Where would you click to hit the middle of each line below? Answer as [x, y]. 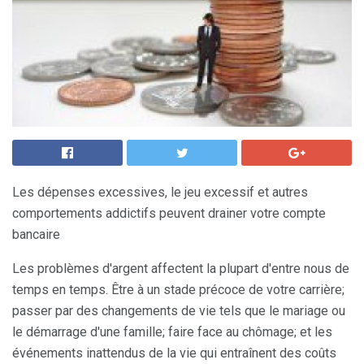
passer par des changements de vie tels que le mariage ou [179, 311]
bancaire [36, 234]
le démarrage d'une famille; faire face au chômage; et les [172, 332]
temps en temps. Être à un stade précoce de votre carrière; [178, 290]
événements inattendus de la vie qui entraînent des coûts [174, 353]
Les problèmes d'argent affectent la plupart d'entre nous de [181, 269]
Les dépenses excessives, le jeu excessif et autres [160, 192]
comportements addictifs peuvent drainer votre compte [169, 213]
